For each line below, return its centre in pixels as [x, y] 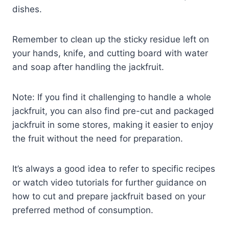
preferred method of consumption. [83, 210]
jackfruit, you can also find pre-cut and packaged [113, 111]
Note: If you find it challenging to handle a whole [112, 97]
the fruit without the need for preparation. [98, 138]
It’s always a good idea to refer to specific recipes [114, 168]
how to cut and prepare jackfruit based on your [109, 196]
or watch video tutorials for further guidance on [109, 182]
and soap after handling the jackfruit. [88, 67]
